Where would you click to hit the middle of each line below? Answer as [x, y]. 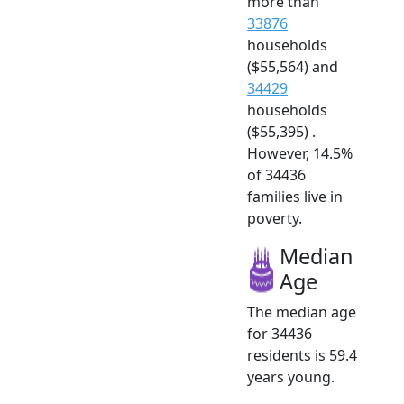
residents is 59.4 [302, 355]
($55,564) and [293, 66]
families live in [295, 196]
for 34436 [280, 333]
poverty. [275, 218]
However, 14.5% [300, 153]
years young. [291, 376]
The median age [302, 312]
